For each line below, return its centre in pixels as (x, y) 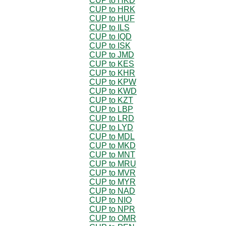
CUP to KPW (113, 82)
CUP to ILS (109, 27)
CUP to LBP (111, 109)
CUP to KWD (113, 91)
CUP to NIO (110, 200)
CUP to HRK (112, 9)
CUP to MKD (112, 145)
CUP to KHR (112, 73)
